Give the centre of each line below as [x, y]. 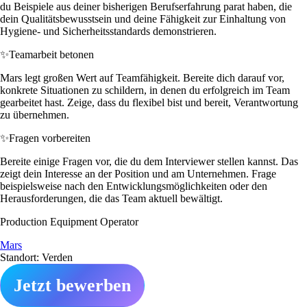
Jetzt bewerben [72, 285]
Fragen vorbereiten [50, 138]
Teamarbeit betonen [51, 54]
